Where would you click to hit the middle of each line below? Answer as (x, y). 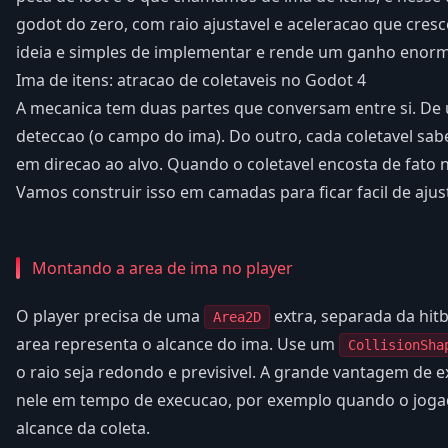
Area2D (237, 316)
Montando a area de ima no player (162, 267)
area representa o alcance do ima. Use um (177, 343)
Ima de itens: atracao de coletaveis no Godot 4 (191, 79)
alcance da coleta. (83, 427)
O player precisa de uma (110, 315)
